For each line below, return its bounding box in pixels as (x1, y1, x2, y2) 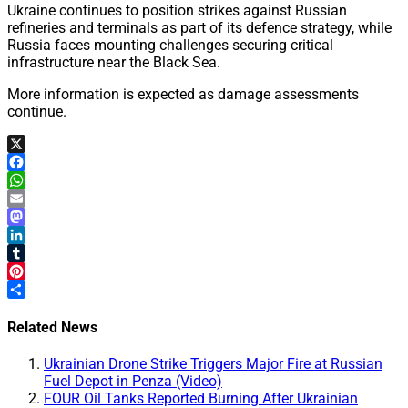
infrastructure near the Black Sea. (7, 54, 220, 72)
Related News (7, 318, 97, 336)
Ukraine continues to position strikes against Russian (7, 2, 347, 20)
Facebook (7, 171, 70, 189)
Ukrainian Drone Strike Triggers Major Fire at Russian (44, 354, 382, 372)
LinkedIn (7, 244, 62, 262)
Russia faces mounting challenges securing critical (7, 36, 333, 55)
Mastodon (7, 226, 73, 244)
